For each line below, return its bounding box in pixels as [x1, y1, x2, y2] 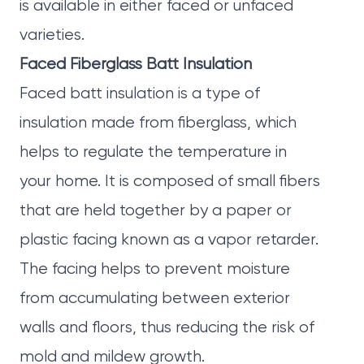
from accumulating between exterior [19, 290, 290, 308]
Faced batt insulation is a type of [19, 85, 260, 103]
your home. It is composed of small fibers [19, 173, 320, 191]
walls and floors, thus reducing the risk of [19, 319, 314, 337]
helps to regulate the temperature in [19, 144, 287, 162]
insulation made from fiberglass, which [19, 115, 297, 132]
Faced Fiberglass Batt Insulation [19, 56, 252, 74]
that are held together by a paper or [19, 202, 292, 220]
